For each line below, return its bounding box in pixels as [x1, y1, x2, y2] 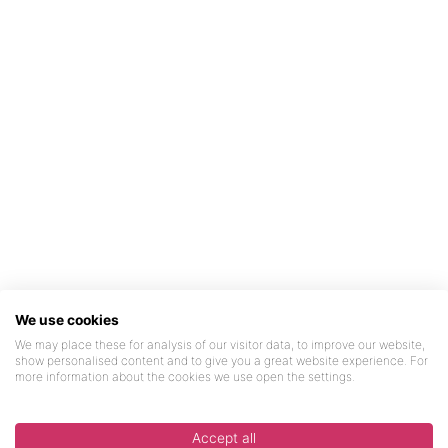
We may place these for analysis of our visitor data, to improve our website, [15, 337, 425, 352]
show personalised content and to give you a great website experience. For [15, 353, 428, 368]
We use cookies [15, 312, 119, 328]
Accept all [192, 430, 256, 446]
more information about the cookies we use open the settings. [15, 369, 355, 384]
